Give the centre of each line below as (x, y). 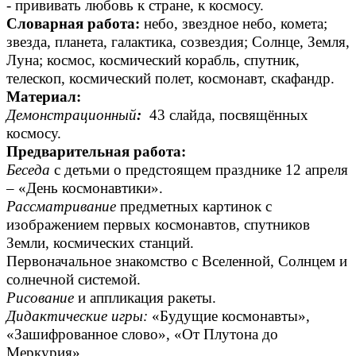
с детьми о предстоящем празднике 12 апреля (199, 170)
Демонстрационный (72, 115)
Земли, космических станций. (100, 243)
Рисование (42, 298)
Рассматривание (63, 207)
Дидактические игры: (77, 316)
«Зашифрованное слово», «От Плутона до (142, 335)
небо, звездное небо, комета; (234, 24)
